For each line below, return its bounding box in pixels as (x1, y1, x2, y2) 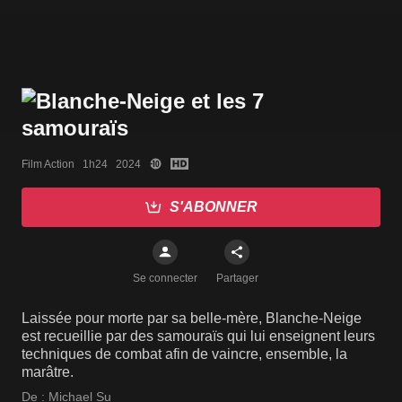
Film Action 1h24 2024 (22, 157, 141, 170)
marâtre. (22, 364, 74, 380)
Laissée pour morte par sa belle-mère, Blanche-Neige (22, 310, 362, 327)
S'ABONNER (170, 199, 258, 215)
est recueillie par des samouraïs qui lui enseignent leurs (22, 328, 375, 345)
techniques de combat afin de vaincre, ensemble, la (22, 346, 347, 363)
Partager (215, 272, 258, 285)
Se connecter (133, 272, 197, 285)
